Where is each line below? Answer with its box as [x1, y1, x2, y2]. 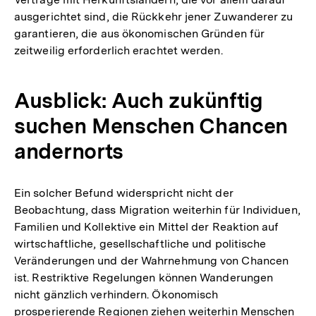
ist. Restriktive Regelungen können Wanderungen [14, 271, 274, 285]
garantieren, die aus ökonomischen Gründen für [14, 27, 265, 41]
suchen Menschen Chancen [14, 113, 288, 139]
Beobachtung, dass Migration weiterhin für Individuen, [14, 203, 300, 217]
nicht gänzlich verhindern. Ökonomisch [14, 288, 219, 302]
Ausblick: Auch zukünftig [14, 87, 263, 114]
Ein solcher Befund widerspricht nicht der [14, 186, 233, 200]
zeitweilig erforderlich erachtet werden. [14, 44, 223, 58]
